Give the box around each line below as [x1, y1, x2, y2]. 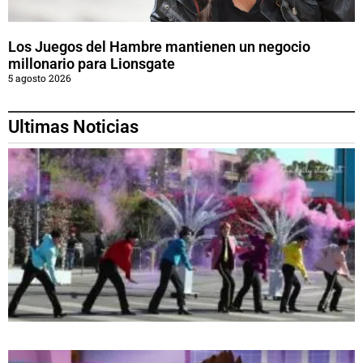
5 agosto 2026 [8, 71, 71, 85]
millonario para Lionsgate [8, 55, 175, 73]
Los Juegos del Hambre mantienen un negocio [8, 38, 310, 56]
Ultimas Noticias [8, 117, 139, 138]
